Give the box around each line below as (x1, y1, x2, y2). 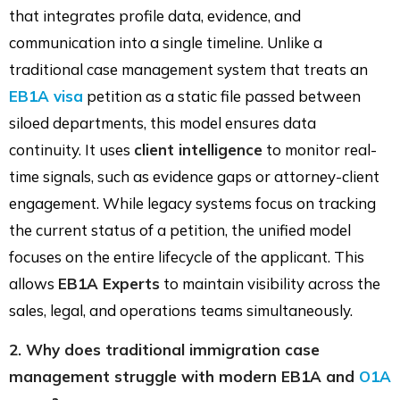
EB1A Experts (58, 273, 160, 293)
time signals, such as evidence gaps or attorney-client (9, 166, 379, 186)
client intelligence (134, 139, 262, 159)
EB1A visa (9, 86, 83, 105)
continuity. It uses (9, 139, 134, 159)
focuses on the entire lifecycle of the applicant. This (9, 246, 364, 266)
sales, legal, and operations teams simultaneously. (9, 300, 353, 320)
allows (9, 273, 58, 293)
